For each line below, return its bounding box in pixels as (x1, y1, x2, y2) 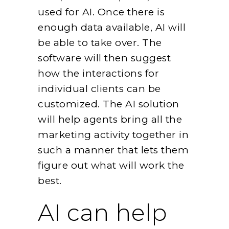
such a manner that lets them (38, 144, 189, 156)
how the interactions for (38, 67, 159, 79)
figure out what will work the (38, 159, 185, 171)
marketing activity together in (38, 128, 189, 141)
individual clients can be (38, 82, 161, 95)
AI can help (38, 198, 167, 226)
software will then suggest (38, 52, 171, 64)
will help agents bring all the (38, 113, 182, 125)
